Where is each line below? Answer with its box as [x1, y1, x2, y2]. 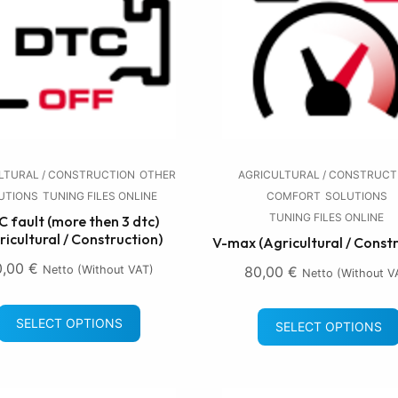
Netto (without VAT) [42, 263, 154, 277]
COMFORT [266, 189, 321, 203]
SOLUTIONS [324, 189, 387, 203]
